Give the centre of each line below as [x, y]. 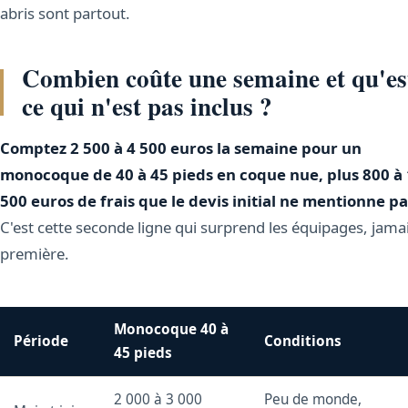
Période [41, 342]
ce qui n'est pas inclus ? [147, 107]
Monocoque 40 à [172, 330]
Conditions [303, 342]
